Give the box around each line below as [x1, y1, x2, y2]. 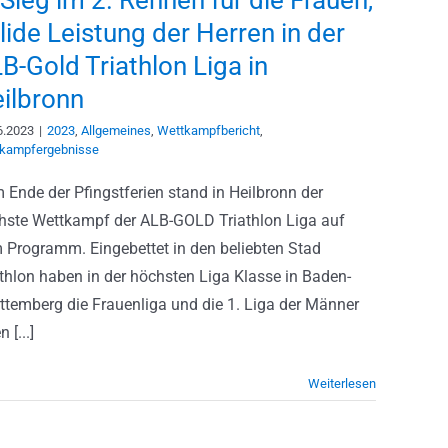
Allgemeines [81, 123, 151, 138]
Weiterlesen [308, 376, 376, 391]
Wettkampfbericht [157, 123, 260, 138]
